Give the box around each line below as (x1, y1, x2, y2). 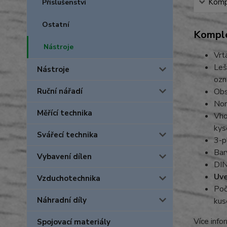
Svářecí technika (37, 130, 98, 140)
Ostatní (42, 20, 69, 29)
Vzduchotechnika (37, 173, 100, 183)
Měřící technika (37, 108, 92, 118)
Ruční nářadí (37, 86, 83, 96)
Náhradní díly (37, 195, 87, 205)
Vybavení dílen (37, 152, 92, 162)
